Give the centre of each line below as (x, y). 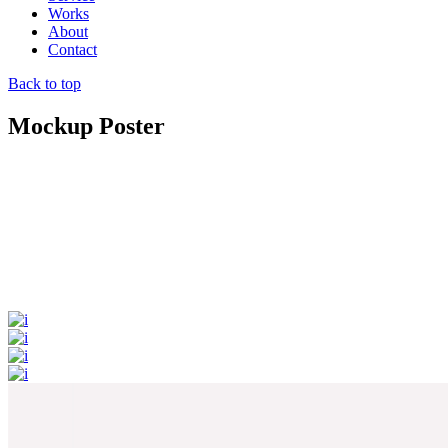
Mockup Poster (86, 125)
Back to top (44, 83)
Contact (72, 49)
